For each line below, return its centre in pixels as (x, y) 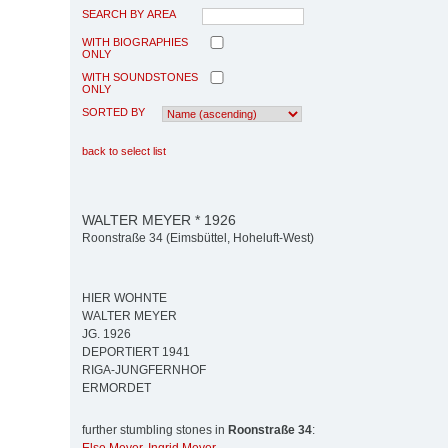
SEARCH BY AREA (129, 13)
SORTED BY (113, 111)
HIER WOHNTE (124, 298)
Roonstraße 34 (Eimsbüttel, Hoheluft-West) (198, 238)
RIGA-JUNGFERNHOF (144, 370)
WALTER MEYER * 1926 (159, 219)
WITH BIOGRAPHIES (135, 41)
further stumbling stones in (155, 430)
